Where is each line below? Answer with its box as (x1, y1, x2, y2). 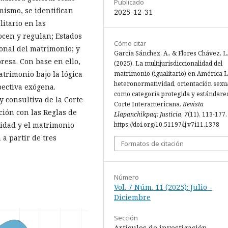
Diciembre (114, 192, 151, 203)
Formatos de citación (121, 139, 184, 149)
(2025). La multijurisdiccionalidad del (114, 59, 222, 68)
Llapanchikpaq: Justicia (114, 110, 181, 119)
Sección (114, 213, 138, 223)
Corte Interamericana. (114, 100, 183, 109)
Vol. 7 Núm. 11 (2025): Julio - (114, 182, 212, 192)
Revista (183, 100, 204, 109)
